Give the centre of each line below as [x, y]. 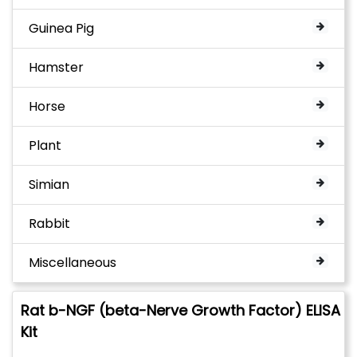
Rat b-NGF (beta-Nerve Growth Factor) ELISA [180, 310]
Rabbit [49, 223]
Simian [49, 184]
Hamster [56, 67]
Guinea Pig [61, 28]
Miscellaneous [73, 262]
